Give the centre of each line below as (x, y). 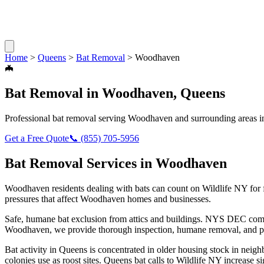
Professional (29, 118)
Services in (119, 163)
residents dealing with (92, 188)
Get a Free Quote (37, 138)
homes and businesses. (168, 199)
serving (112, 118)
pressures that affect (42, 199)
